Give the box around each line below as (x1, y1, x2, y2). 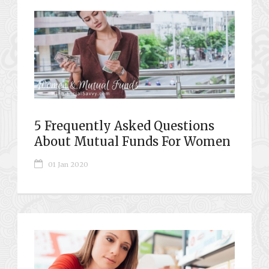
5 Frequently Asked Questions (34, 118, 214, 133)
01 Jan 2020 (48, 160, 88, 169)
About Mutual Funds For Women (34, 133, 231, 149)
